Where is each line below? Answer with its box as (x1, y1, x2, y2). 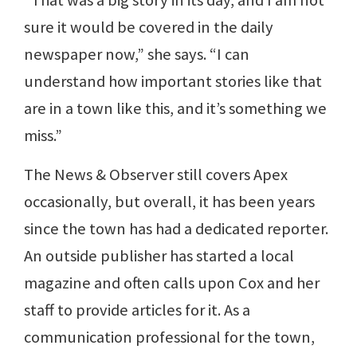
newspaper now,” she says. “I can (24, 44, 249, 65)
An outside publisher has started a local (24, 245, 294, 266)
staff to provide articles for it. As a (24, 300, 250, 320)
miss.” (24, 125, 62, 146)
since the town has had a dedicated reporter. (24, 218, 328, 239)
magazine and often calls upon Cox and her (24, 273, 320, 293)
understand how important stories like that (24, 71, 322, 92)
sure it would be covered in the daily (24, 17, 273, 37)
